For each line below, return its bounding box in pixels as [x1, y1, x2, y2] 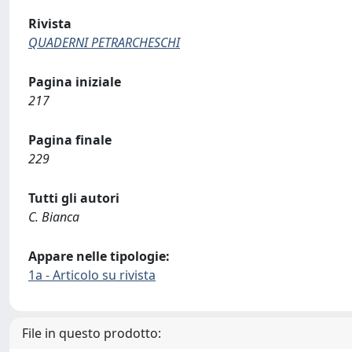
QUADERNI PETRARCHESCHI [28, 34, 180, 51]
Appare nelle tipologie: [28, 247, 170, 265]
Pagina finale [28, 131, 112, 148]
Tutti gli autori [28, 189, 119, 207]
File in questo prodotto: [22, 324, 161, 342]
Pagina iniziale [28, 73, 121, 90]
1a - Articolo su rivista [28, 266, 156, 284]
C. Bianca [28, 208, 79, 225]
